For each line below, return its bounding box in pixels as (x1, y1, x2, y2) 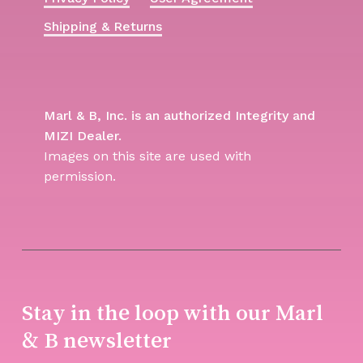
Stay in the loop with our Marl (21, 301, 323, 324)
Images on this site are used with (43, 148, 251, 164)
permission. (43, 169, 116, 185)
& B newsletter (21, 328, 172, 352)
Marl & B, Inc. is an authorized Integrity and (43, 108, 315, 124)
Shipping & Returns (43, 19, 162, 35)
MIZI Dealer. (43, 128, 122, 144)
